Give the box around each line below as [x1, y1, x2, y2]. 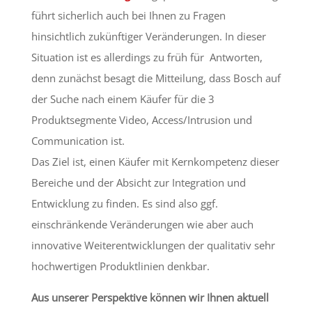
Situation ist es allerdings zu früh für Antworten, [31, 50, 263, 65]
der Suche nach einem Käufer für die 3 [31, 92, 214, 107]
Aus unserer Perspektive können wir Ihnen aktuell [31, 290, 269, 305]
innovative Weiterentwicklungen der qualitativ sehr [31, 238, 275, 253]
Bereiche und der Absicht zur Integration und [31, 175, 246, 190]
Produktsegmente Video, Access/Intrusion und [31, 113, 252, 127]
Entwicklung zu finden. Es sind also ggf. [31, 196, 218, 211]
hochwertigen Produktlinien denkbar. [31, 259, 210, 274]
